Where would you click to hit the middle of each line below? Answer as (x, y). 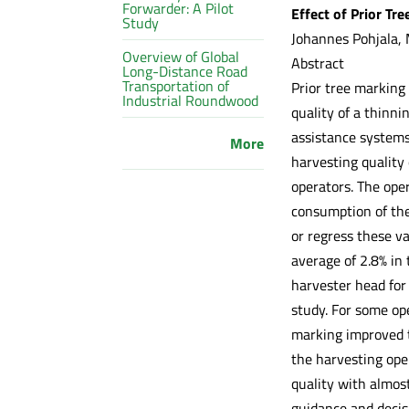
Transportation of (176, 85)
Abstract (317, 63)
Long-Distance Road (185, 71)
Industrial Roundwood (191, 100)
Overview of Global (181, 56)
